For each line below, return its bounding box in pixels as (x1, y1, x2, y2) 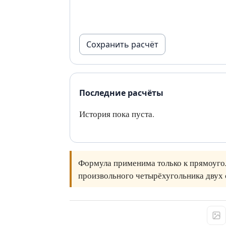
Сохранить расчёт (86, 39, 158, 50)
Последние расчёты (79, 87, 163, 98)
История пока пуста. (79, 108, 154, 120)
